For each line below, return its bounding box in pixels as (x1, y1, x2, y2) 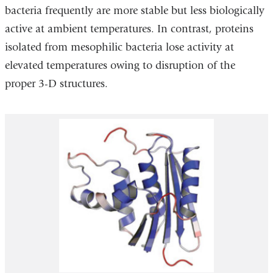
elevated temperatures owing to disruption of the (4, 59, 235, 73)
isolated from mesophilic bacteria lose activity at (4, 41, 234, 54)
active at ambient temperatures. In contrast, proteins (4, 23, 253, 36)
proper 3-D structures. (4, 77, 111, 91)
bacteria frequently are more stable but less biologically (4, 4, 264, 18)
